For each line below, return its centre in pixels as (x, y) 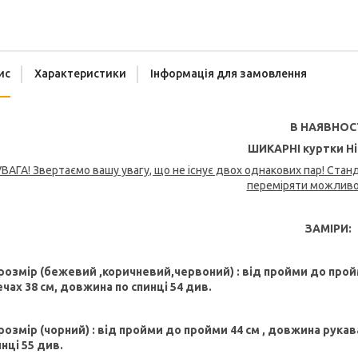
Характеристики (80, 74)
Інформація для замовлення (229, 74)
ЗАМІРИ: (328, 229)
